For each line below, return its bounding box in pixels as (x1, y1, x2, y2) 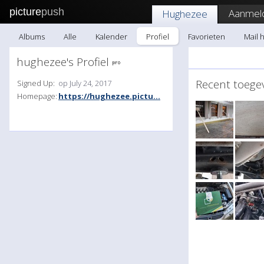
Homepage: (17, 91, 57, 101)
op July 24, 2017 (58, 78, 111, 88)
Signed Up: (17, 78, 55, 88)
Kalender (95, 31, 127, 42)
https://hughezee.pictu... (58, 91, 160, 101)
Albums (19, 31, 45, 42)
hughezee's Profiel (16, 54, 112, 70)
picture (9, 6, 41, 18)
